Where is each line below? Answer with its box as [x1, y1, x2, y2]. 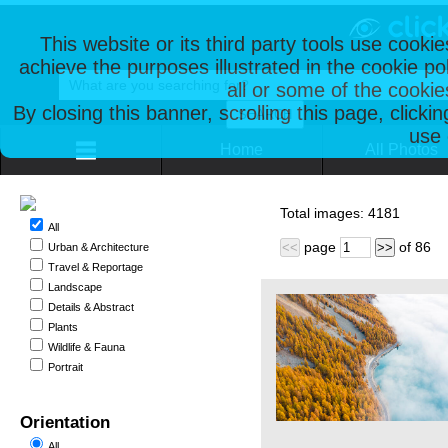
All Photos [365, 141, 439, 158]
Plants [48, 321, 78, 333]
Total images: [280, 205, 368, 221]
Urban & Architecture [48, 241, 149, 253]
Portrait [48, 361, 83, 373]
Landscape [48, 281, 102, 293]
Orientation [20, 413, 110, 431]
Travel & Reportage [48, 261, 143, 273]
